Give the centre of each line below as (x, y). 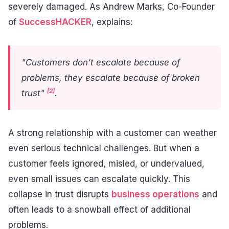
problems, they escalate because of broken (111, 77)
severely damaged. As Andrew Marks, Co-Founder (111, 7)
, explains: (112, 22)
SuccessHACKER (55, 22)
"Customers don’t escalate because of (101, 62)
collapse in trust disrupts (60, 194)
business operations (155, 194)
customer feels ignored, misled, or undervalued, (106, 164)
